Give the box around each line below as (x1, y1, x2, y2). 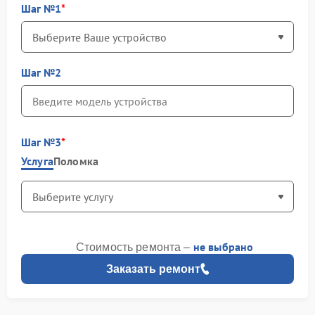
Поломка (53, 154, 98, 168)
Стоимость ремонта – (75, 241, 193, 253)
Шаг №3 (21, 135, 61, 149)
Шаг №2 (21, 65, 61, 79)
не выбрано (193, 240, 254, 254)
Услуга (21, 154, 53, 168)
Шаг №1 (21, 1, 61, 15)
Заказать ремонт (105, 263, 200, 275)
